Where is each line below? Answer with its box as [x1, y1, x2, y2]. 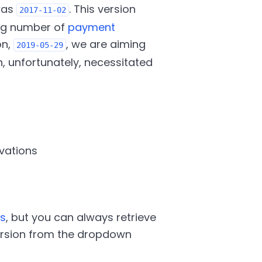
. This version [68, 2, 136, 16]
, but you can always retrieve [5, 210, 156, 225]
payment [67, 20, 115, 35]
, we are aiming [65, 37, 146, 51]
